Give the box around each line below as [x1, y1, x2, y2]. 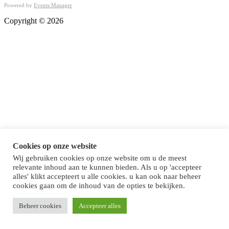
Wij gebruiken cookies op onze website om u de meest [13, 154, 187, 162]
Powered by [4, 2, 34, 9]
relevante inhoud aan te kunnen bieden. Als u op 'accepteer [13, 163, 201, 171]
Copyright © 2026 [4, 16, 63, 26]
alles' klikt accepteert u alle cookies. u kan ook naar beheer [13, 172, 201, 180]
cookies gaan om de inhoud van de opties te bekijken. [13, 181, 185, 190]
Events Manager [34, 2, 72, 9]
